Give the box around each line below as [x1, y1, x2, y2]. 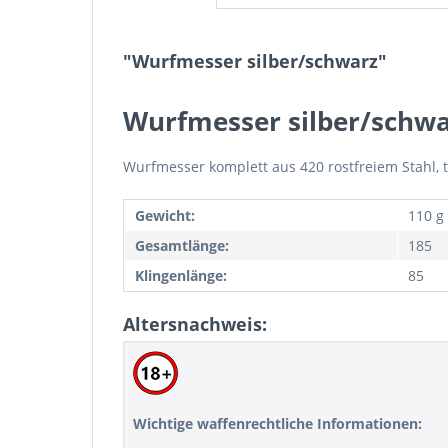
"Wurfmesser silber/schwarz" [123, 49, 387, 73]
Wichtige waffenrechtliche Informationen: [133, 414, 422, 433]
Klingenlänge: [135, 266, 227, 285]
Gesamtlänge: [135, 236, 229, 255]
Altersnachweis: [123, 312, 267, 336]
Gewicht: [135, 206, 195, 225]
